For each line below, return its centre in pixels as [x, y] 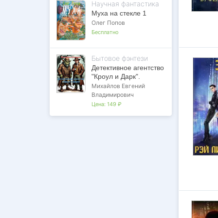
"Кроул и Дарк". [116, 76]
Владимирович [113, 95]
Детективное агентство [128, 68]
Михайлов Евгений [118, 86]
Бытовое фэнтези [120, 58]
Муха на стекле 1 [119, 13]
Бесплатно [105, 32]
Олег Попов [108, 23]
